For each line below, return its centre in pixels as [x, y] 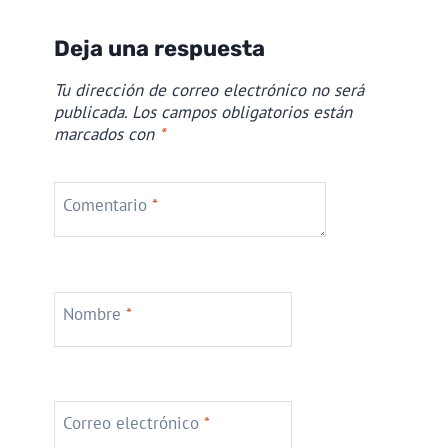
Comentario [107, 204]
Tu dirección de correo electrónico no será [209, 90]
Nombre [94, 313]
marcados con [106, 134]
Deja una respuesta [159, 49]
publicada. [90, 112]
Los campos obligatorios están [242, 112]
